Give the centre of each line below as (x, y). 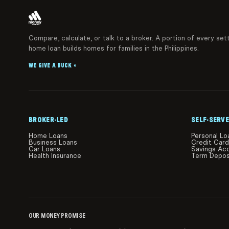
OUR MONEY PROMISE (57, 216)
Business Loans (53, 143)
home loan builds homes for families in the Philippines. (114, 49)
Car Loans (44, 149)
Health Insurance (55, 156)
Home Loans (48, 136)
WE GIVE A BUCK (50, 66)
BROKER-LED (48, 120)
